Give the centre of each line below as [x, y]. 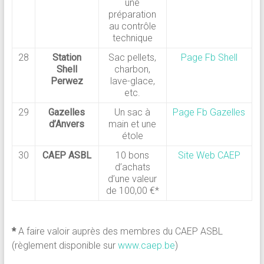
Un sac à [133, 113]
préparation [133, 15]
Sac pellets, [133, 58]
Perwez [67, 81]
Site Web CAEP [209, 156]
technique [132, 38]
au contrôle [132, 27]
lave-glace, [132, 81]
